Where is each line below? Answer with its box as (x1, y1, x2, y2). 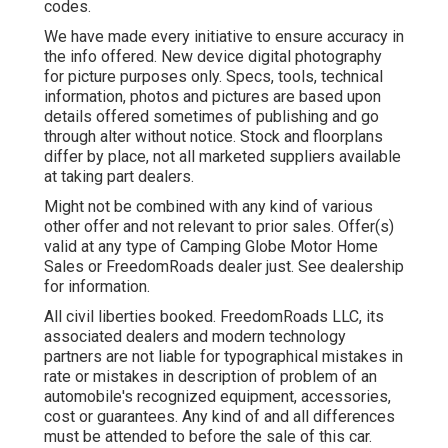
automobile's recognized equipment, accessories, (44, 387, 391, 407)
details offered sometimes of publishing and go (44, 107, 379, 127)
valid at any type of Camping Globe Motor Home (44, 237, 378, 257)
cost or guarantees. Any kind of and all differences (44, 407, 395, 427)
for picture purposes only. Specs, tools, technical (44, 67, 383, 87)
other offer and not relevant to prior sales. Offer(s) (44, 217, 394, 237)
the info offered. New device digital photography (44, 47, 382, 67)
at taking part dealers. (44, 167, 194, 187)
